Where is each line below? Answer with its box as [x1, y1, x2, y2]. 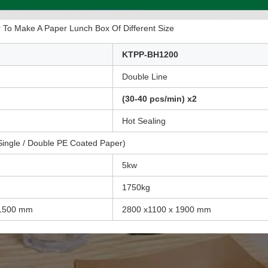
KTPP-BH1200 [122, 50, 178, 60]
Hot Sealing [122, 116, 166, 126]
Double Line [122, 72, 167, 82]
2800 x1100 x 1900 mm [122, 205, 211, 215]
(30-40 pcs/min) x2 [122, 94, 197, 104]
